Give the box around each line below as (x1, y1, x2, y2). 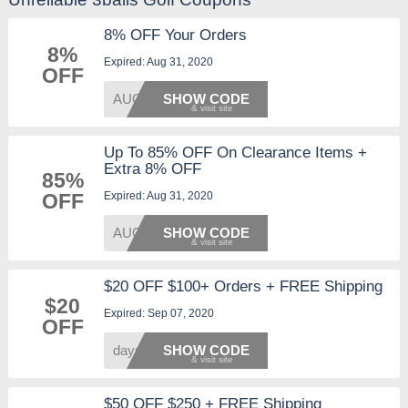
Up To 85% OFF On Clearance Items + (103, 143, 367, 161)
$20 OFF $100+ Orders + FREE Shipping (103, 277, 382, 295)
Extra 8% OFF (103, 159, 201, 178)
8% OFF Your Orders (103, 25, 247, 44)
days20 (112, 342, 157, 358)
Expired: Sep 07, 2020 (103, 306, 214, 320)
